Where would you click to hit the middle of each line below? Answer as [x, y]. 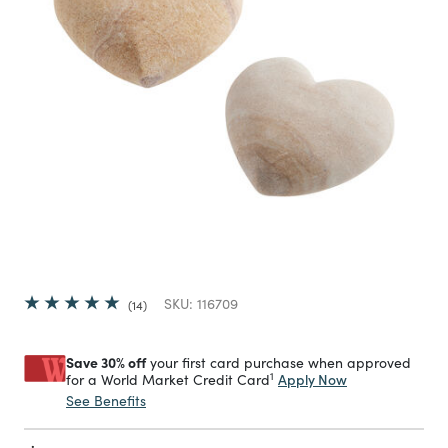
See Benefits [106, 400]
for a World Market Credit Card [168, 379]
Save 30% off [106, 362]
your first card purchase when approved [278, 362]
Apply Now [312, 379]
